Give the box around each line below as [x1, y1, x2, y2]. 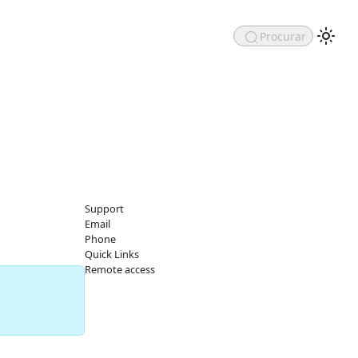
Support [85, 201, 124, 216]
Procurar [260, 28, 306, 44]
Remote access [85, 261, 155, 276]
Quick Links [85, 246, 139, 261]
